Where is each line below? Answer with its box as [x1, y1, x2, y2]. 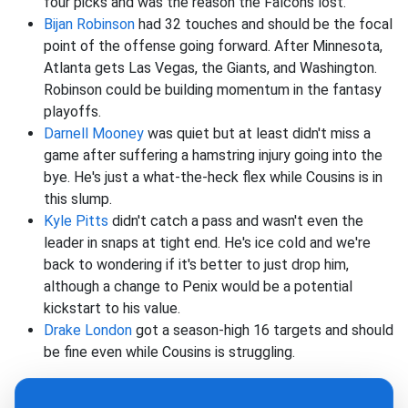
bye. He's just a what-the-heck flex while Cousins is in [44, 168, 382, 187]
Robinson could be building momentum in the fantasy [44, 81, 382, 99]
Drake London [44, 321, 132, 340]
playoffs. [44, 103, 101, 121]
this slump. [44, 190, 112, 209]
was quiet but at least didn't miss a [144, 125, 371, 143]
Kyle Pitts [44, 212, 108, 230]
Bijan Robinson [44, 15, 135, 34]
